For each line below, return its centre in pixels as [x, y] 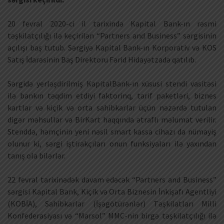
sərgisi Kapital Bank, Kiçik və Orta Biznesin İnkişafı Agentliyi [112, 192]
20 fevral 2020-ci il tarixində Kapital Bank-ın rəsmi [112, 24]
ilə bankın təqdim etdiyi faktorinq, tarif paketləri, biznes [112, 96]
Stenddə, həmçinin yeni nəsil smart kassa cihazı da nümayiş [112, 132]
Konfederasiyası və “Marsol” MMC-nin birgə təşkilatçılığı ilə [112, 216]
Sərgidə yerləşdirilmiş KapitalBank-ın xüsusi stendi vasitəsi [112, 84]
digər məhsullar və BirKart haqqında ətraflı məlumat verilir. [112, 120]
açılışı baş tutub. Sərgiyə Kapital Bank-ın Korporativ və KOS [112, 48]
